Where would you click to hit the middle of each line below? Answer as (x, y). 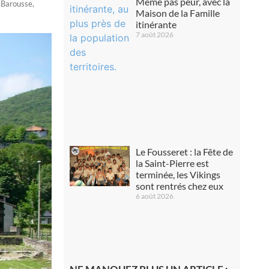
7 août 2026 (155, 35)
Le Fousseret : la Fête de (185, 152)
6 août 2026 (155, 196)
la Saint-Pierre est (173, 163)
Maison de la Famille (178, 13)
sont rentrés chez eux (180, 186)
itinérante (156, 24)
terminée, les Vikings (178, 174)
